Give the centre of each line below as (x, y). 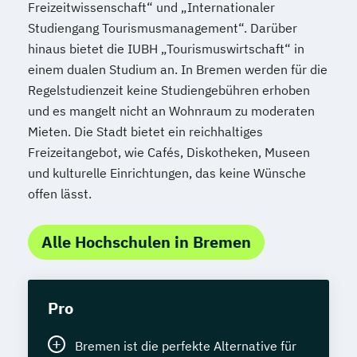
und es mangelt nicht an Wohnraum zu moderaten (171, 111)
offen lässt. (60, 194)
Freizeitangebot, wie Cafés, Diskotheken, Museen (169, 152)
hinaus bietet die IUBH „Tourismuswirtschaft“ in (166, 49)
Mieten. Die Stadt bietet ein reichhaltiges (145, 131)
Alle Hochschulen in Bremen (146, 242)
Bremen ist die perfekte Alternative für (186, 346)
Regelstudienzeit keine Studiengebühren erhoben (169, 90)
